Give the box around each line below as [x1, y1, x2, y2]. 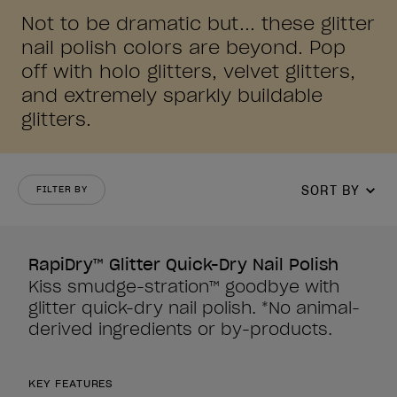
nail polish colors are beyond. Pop [21, 36, 346, 59]
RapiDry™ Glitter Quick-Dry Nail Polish [28, 254, 339, 275]
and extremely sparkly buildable [21, 84, 323, 107]
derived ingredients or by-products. [28, 319, 332, 339]
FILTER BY [36, 183, 88, 195]
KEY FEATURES [28, 377, 114, 390]
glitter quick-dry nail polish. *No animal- [28, 298, 360, 318]
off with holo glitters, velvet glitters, [21, 60, 355, 83]
